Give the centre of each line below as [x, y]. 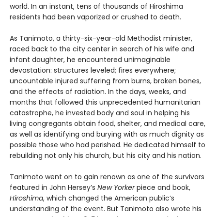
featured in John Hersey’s [54, 187]
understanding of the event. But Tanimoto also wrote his [106, 209]
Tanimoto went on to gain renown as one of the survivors [107, 177]
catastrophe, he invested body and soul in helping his [100, 113]
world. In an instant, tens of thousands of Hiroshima [96, 6]
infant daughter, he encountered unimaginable [90, 59]
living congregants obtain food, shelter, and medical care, [108, 123]
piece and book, [163, 187]
